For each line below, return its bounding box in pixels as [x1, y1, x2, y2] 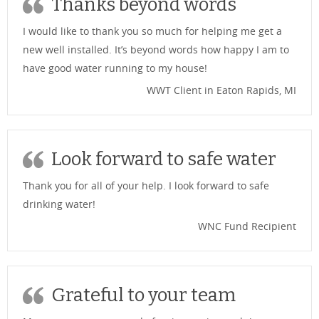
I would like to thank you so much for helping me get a [23, 23, 282, 38]
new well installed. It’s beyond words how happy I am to [23, 42, 289, 56]
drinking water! [23, 197, 95, 211]
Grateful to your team [51, 283, 236, 306]
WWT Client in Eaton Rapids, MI [147, 83, 296, 97]
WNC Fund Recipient [198, 219, 296, 233]
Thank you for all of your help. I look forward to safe [23, 178, 269, 192]
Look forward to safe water [51, 147, 276, 170]
